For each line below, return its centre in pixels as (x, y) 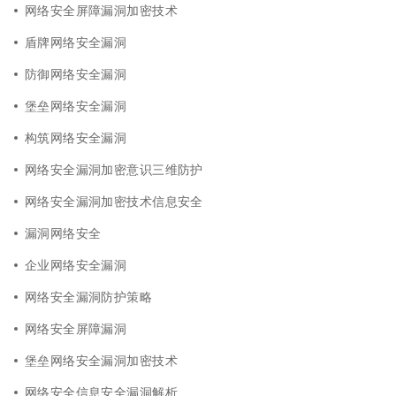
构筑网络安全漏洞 (76, 137)
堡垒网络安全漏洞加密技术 (101, 360)
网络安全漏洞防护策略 (89, 296)
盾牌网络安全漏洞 (76, 42)
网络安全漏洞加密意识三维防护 (114, 169)
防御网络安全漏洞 (76, 73)
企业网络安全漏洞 (76, 264)
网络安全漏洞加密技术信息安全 (114, 201)
